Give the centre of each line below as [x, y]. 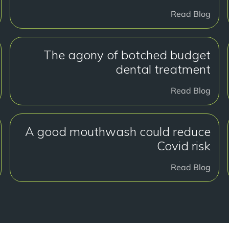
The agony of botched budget [127, 55]
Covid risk [184, 146]
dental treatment [163, 69]
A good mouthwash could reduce [118, 131]
